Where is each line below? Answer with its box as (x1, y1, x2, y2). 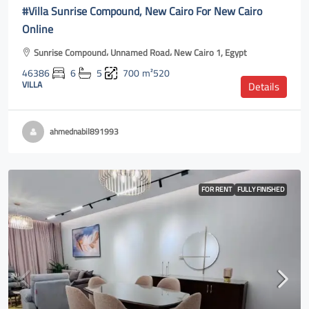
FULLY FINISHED (237, 183, 284, 196)
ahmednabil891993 (50, 123, 119, 139)
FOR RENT (201, 183, 232, 196)
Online (22, 19, 53, 39)
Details (248, 77, 279, 97)
